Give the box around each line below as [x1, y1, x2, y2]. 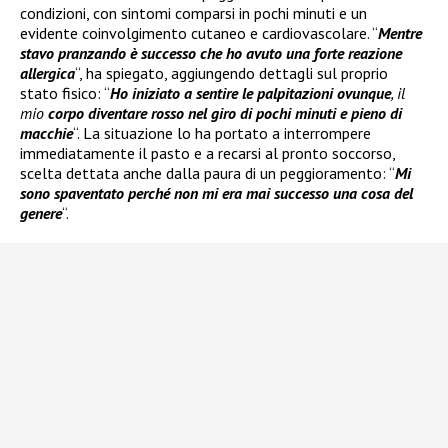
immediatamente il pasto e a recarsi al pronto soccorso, [20, 142, 395, 163]
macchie [20, 122, 73, 143]
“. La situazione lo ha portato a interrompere [73, 122, 371, 143]
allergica [20, 62, 75, 83]
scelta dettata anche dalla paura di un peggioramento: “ [20, 162, 395, 183]
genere [20, 202, 62, 223]
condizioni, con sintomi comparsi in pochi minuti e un [20, 2, 367, 23]
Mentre [378, 22, 422, 43]
